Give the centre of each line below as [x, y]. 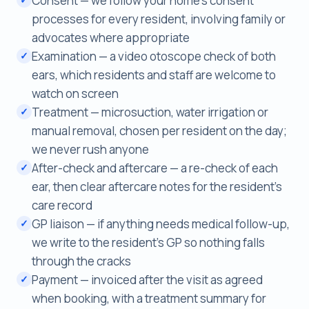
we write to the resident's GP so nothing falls [148, 242]
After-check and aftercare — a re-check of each [155, 168]
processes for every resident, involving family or [159, 19]
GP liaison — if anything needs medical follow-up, [161, 223]
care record [62, 205]
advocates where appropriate [111, 37]
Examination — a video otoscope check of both [154, 56]
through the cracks [81, 261]
